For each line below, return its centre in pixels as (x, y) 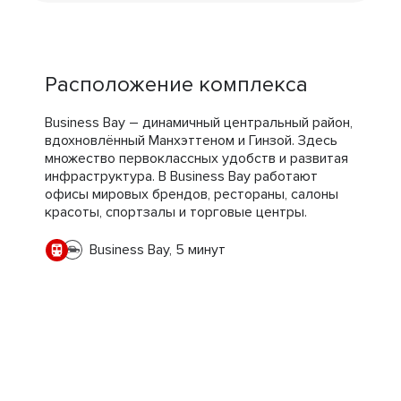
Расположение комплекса (176, 84)
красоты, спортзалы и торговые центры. (176, 212)
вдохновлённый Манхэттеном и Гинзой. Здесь (191, 140)
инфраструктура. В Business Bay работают (181, 176)
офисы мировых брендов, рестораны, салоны (192, 194)
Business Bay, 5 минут (157, 250)
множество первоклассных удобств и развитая (196, 158)
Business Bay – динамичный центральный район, (199, 122)
